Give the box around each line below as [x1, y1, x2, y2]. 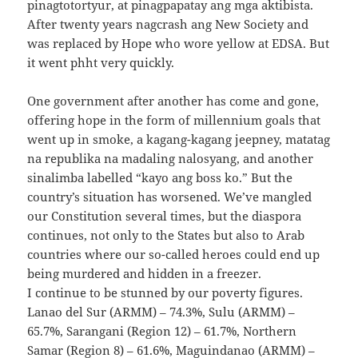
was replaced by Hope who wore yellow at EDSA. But [27, 35, 330, 52]
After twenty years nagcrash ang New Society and [27, 16, 309, 33]
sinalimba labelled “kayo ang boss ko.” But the [27, 169, 293, 186]
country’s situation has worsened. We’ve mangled [27, 189, 312, 205]
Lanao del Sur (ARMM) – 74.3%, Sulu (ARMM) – [27, 304, 296, 320]
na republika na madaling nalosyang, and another [27, 150, 314, 167]
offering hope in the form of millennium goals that [27, 112, 321, 129]
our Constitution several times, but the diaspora [27, 208, 302, 225]
